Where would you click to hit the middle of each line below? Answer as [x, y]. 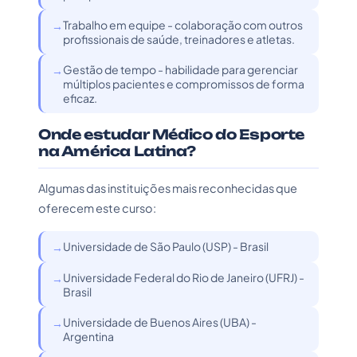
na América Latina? [117, 151]
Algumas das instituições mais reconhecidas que [168, 188]
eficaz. [80, 98]
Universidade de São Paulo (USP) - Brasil [166, 246]
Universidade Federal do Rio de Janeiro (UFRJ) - [184, 277]
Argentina [88, 336]
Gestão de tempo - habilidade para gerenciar [180, 69]
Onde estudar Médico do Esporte [172, 134]
